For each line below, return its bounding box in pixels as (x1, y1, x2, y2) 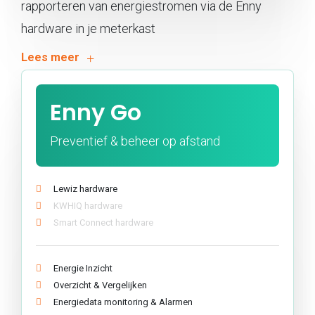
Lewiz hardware (53, 183, 117, 194)
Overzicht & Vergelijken (53, 279, 147, 290)
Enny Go (50, 96, 141, 128)
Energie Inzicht (53, 262, 112, 274)
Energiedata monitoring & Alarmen (53, 296, 193, 307)
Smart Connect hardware (53, 217, 153, 228)
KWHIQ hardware (53, 200, 122, 211)
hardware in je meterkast (21, 20, 155, 36)
